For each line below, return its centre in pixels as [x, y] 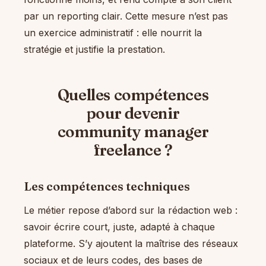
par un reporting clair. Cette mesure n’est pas [126, 16]
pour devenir [133, 114]
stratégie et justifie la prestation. [94, 50]
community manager [133, 132]
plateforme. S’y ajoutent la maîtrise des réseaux [131, 244]
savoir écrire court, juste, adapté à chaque [119, 227]
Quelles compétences [133, 95]
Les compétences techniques [107, 186]
